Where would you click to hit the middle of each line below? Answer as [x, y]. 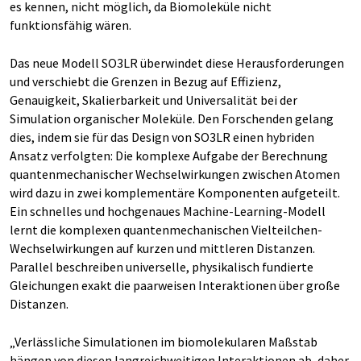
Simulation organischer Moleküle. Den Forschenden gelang [172, 118]
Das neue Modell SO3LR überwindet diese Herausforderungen [177, 63]
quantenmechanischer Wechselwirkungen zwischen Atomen [175, 174]
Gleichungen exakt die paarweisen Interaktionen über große [175, 285]
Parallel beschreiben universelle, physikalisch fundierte [162, 267]
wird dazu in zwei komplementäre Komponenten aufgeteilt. [175, 193]
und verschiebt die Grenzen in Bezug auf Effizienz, [145, 81]
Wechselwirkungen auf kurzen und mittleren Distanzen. [162, 248]
